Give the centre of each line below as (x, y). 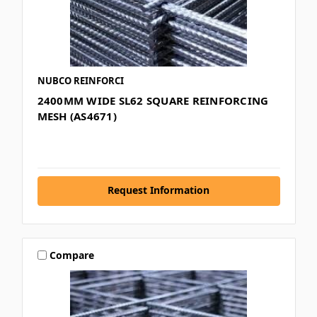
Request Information (158, 190)
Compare (72, 255)
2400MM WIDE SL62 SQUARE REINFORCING (153, 101)
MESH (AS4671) (77, 116)
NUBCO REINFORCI (80, 81)
